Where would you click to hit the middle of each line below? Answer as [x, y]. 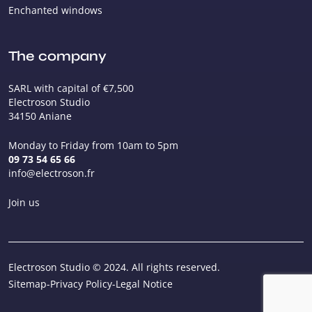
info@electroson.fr [52, 173]
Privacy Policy [81, 283]
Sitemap [28, 283]
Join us [24, 202]
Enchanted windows [55, 10]
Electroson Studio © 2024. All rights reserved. [114, 267]
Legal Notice [144, 283]
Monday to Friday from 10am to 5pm [93, 145]
